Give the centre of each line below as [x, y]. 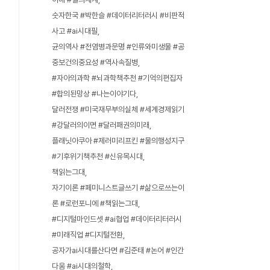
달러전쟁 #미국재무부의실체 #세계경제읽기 [118, 109]
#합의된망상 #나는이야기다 [94, 94]
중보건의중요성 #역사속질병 [95, 62]
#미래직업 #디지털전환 [87, 235]
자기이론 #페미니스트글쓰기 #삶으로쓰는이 [118, 188]
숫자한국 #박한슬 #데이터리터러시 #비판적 [118, 15]
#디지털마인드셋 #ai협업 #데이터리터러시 [117, 219]
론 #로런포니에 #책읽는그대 [95, 203]
